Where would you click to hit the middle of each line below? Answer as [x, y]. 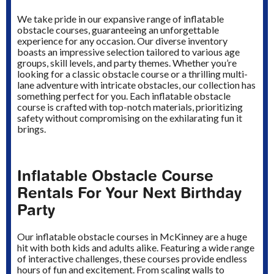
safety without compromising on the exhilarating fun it [130, 118]
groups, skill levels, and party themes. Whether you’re [127, 63]
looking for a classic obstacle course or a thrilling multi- [132, 74]
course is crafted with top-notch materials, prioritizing [130, 107]
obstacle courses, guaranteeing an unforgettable [118, 30]
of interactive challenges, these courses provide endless [132, 259]
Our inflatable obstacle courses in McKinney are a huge [132, 237]
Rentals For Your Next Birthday [129, 193]
